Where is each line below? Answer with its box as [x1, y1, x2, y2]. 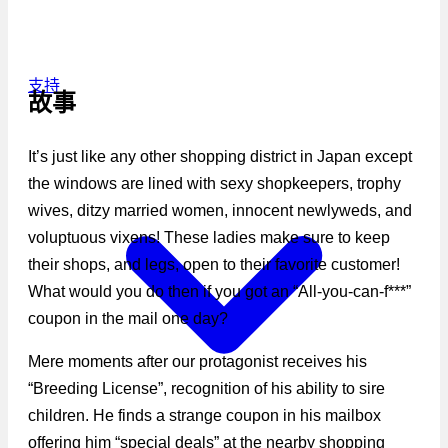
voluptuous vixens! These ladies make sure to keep [28, 228, 390, 246]
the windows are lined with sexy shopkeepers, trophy [28, 174, 401, 192]
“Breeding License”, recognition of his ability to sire [28, 379, 385, 397]
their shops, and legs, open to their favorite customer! [28, 255, 400, 273]
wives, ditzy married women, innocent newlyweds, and [28, 201, 412, 219]
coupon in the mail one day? [28, 309, 228, 327]
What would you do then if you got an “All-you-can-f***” [28, 282, 411, 300]
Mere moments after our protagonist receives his [28, 352, 367, 370]
